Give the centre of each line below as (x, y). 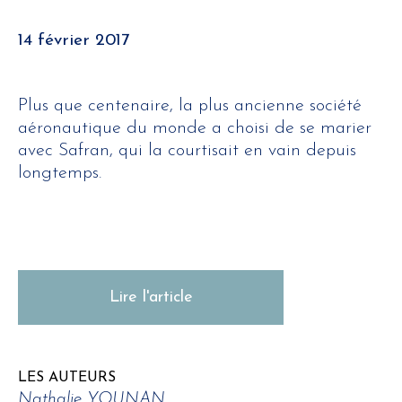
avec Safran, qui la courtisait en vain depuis (187, 151)
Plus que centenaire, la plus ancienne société (190, 106)
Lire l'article (151, 297)
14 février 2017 (74, 41)
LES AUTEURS (67, 378)
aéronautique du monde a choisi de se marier (195, 128)
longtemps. (60, 173)
